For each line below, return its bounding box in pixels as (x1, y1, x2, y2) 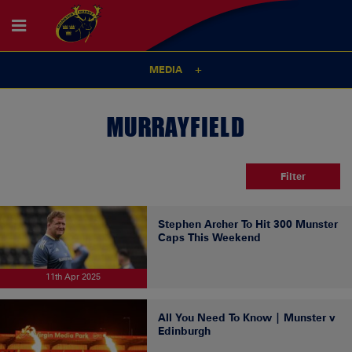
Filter (280, 170, 306, 182)
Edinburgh (157, 324, 211, 338)
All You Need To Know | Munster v (157, 310, 335, 324)
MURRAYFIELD (106, 107, 246, 145)
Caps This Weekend (157, 230, 261, 244)
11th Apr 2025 (46, 270, 101, 282)
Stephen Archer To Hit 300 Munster (157, 217, 338, 231)
